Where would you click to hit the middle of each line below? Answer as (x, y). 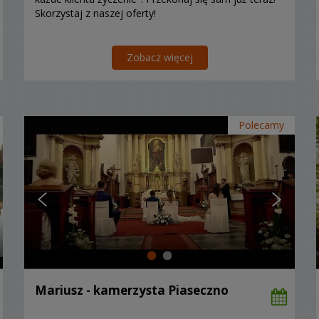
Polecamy (261, 125)
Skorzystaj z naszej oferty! (95, 13)
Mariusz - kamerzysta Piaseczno (132, 290)
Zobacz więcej (159, 57)
